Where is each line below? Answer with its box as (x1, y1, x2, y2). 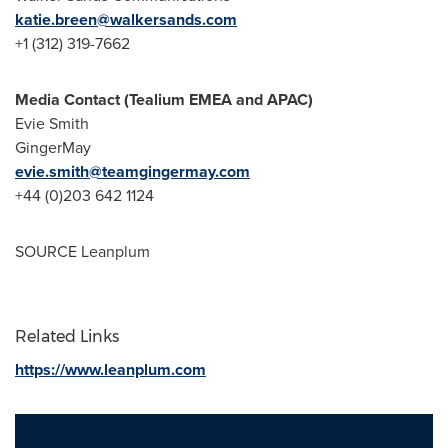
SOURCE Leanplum (15, 240, 150, 263)
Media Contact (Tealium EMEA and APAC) (15, 88, 313, 111)
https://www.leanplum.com (15, 358, 206, 381)
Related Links (15, 327, 119, 346)
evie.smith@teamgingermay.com (15, 160, 250, 183)
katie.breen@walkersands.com (15, 8, 237, 31)
